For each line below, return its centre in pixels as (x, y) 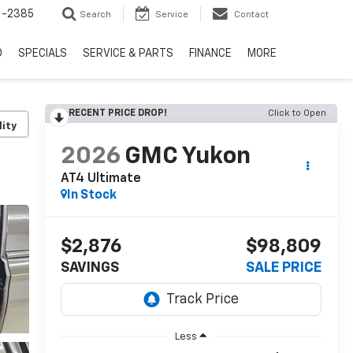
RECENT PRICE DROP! (117, 113)
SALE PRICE (284, 268)
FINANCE (210, 54)
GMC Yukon (187, 157)
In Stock (91, 196)
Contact (251, 15)
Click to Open (297, 113)
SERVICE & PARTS (128, 54)
